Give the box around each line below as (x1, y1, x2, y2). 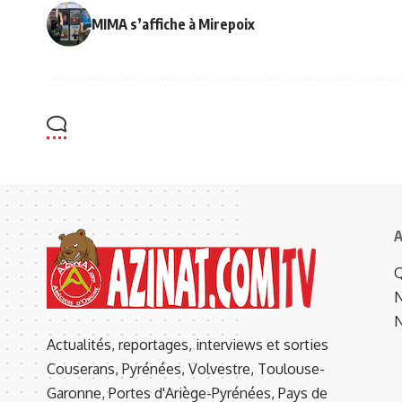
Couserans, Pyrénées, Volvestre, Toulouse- (47, 360, 325, 379)
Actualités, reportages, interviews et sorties (47, 336, 328, 354)
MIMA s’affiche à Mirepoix (92, 15, 255, 34)
